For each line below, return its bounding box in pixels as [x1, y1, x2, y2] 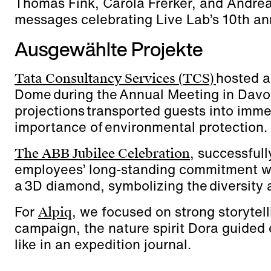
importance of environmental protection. [15, 117, 267, 137]
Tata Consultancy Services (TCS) [15, 70, 216, 87]
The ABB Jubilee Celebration [15, 145, 190, 162]
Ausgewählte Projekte [15, 34, 203, 64]
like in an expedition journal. [15, 235, 191, 254]
